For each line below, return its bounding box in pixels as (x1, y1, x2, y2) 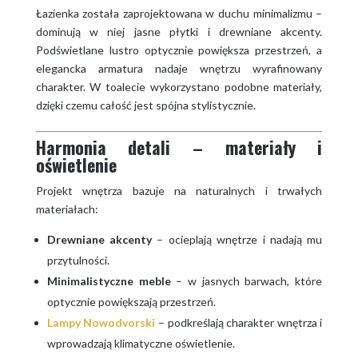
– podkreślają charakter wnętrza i (155, 315, 323, 329)
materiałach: (35, 201, 98, 216)
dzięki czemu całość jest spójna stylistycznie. (35, 97, 256, 112)
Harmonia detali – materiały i (35, 133, 323, 160)
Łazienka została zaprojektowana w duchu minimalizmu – (35, 6, 323, 20)
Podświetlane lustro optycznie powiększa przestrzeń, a (35, 42, 323, 57)
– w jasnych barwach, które (170, 273, 323, 288)
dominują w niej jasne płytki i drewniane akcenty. (35, 24, 323, 38)
